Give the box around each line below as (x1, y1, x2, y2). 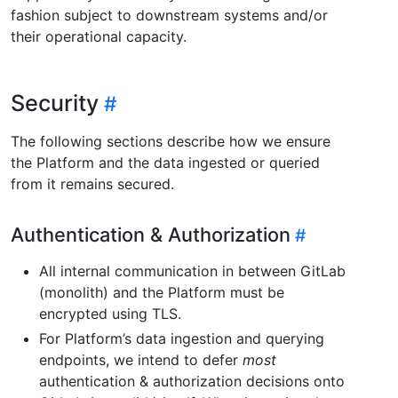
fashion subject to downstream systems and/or (11, 6, 328, 25)
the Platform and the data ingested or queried (11, 154, 320, 172)
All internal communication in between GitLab (39, 262, 346, 281)
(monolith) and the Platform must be (39, 283, 284, 302)
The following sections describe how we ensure (11, 132, 330, 151)
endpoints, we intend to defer (39, 351, 243, 370)
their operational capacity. (11, 28, 187, 46)
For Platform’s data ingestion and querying (39, 330, 324, 348)
